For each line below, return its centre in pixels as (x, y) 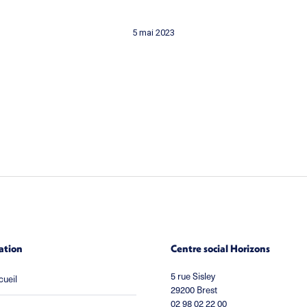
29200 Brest (194, 290)
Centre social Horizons (220, 248)
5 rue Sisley (193, 276)
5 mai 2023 (153, 33)
